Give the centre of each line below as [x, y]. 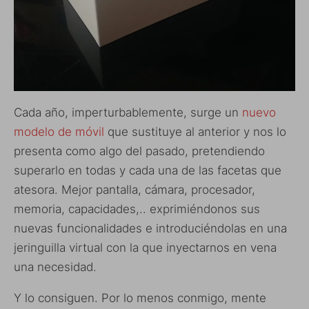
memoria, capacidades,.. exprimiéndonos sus [137, 209]
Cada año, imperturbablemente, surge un [128, 113]
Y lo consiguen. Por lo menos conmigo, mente [140, 298]
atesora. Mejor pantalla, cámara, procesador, [134, 190]
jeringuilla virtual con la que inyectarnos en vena [145, 248]
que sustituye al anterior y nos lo [195, 132]
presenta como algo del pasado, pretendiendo [139, 151]
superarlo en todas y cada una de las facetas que [148, 171]
